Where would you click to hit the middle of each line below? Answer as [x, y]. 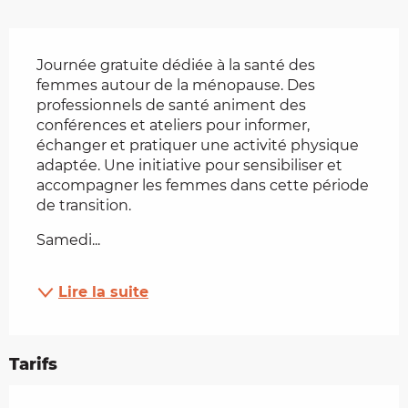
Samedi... [68, 240]
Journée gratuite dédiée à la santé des [176, 66]
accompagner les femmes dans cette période [203, 186]
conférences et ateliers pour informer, [173, 126]
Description [66, 41]
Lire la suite [103, 292]
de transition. [84, 206]
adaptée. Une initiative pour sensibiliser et [189, 166]
